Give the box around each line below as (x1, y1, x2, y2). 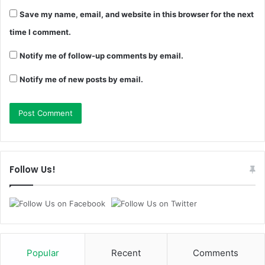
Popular (26, 247, 59, 259)
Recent (111, 247, 141, 259)
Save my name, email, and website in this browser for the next (20, 9, 254, 20)
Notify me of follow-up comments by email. (20, 51, 183, 61)
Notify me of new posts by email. (20, 75, 143, 85)
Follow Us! (9, 163, 56, 176)
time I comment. (9, 27, 71, 37)
